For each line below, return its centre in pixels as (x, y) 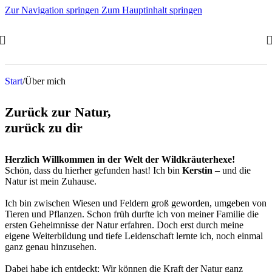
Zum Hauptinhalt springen (152, 10)
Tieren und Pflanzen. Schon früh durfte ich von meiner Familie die (132, 214)
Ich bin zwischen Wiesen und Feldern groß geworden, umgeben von (136, 203)
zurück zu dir (44, 128)
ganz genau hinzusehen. (51, 246)
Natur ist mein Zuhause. (51, 181)
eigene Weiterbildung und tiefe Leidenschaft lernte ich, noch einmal (134, 236)
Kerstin (197, 170)
